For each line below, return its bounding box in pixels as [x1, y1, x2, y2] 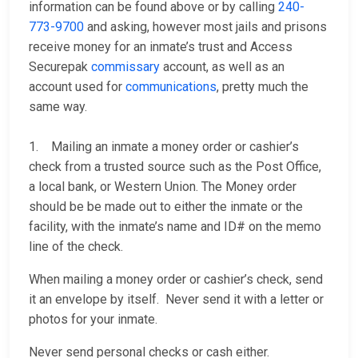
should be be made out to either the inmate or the [29, 199, 303, 215]
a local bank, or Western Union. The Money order [29, 179, 296, 195]
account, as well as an [160, 59, 284, 75]
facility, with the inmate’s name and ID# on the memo [29, 219, 321, 235]
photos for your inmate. [29, 312, 157, 328]
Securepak [29, 59, 91, 75]
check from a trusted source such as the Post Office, [29, 159, 321, 175]
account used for [29, 79, 125, 95]
